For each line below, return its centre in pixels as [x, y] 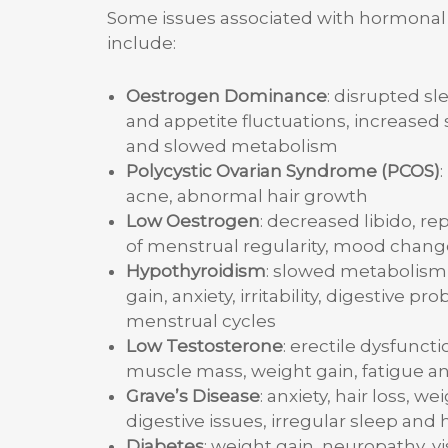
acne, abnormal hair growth [246, 195]
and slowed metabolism [231, 145]
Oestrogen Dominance [226, 95]
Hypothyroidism [195, 270]
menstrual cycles [200, 320]
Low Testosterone [204, 345]
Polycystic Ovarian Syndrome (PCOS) [282, 170]
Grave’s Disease [192, 395]
